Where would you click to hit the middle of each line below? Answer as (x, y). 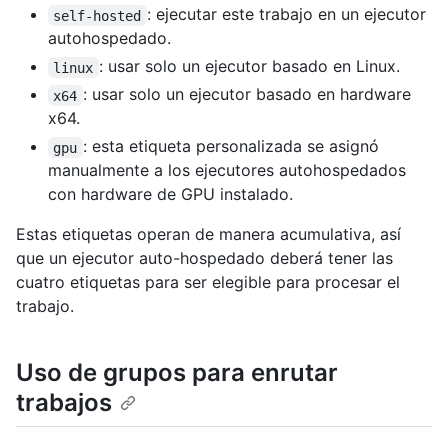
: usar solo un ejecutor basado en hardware (249, 94)
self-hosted (97, 15)
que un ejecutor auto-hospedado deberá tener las (204, 258)
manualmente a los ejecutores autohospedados (227, 170)
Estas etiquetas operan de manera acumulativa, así (208, 234)
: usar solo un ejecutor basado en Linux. (249, 66)
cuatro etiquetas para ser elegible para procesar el (208, 282)
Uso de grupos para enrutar (177, 373)
